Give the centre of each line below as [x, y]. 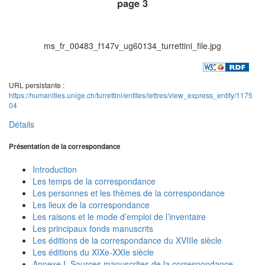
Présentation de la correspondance [64, 147]
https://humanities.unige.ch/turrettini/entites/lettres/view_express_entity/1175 [131, 95]
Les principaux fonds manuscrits [93, 228]
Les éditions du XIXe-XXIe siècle [93, 252]
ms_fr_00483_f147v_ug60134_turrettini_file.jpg [132, 45]
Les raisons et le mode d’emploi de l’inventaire [119, 216]
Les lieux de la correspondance [91, 204]
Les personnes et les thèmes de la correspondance [129, 193]
